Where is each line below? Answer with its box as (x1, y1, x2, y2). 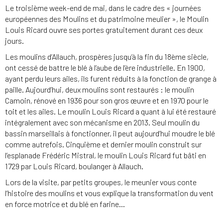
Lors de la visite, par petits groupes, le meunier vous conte (5, 177, 197, 187)
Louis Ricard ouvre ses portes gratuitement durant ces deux (5, 25, 203, 35)
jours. (5, 36, 24, 46)
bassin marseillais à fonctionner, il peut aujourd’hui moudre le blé (5, 128, 215, 138)
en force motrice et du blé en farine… (5, 199, 125, 209)
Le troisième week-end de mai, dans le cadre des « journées (5, 3, 201, 13)
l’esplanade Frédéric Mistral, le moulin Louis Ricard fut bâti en (5, 150, 206, 160)
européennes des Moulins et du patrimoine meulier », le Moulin (5, 14, 209, 24)
